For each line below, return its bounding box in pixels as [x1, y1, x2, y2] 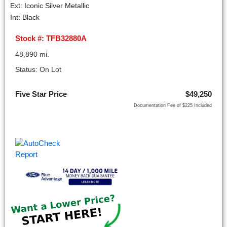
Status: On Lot [15, 65, 61, 73]
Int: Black [10, 14, 40, 22]
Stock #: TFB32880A [15, 34, 87, 43]
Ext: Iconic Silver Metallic [10, 2, 89, 10]
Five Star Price [15, 90, 67, 99]
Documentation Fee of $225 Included [134, 103, 212, 108]
